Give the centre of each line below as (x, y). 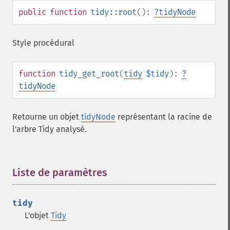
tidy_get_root (89, 74)
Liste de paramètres (60, 172)
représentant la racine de (164, 117)
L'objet (38, 215)
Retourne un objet (47, 117)
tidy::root (113, 12)
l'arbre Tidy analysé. (50, 129)
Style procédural (43, 43)
